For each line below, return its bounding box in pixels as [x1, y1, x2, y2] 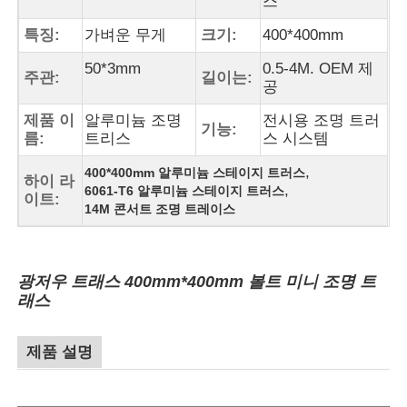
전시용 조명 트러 [263, 111, 381, 129]
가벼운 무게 [84, 25, 167, 44]
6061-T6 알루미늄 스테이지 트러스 [84, 183, 285, 198]
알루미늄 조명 [84, 111, 183, 129]
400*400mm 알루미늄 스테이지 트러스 [84, 164, 306, 180]
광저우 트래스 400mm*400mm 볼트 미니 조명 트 [17, 272, 377, 291]
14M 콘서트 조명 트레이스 [84, 201, 236, 216]
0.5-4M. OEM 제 [263, 59, 374, 77]
